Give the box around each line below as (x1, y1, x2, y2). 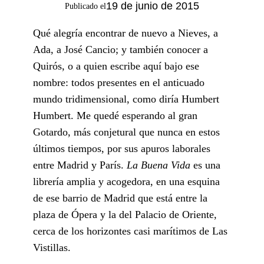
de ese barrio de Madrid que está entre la (33, 192, 207, 204)
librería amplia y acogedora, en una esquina (33, 175, 220, 187)
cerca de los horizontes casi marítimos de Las (33, 225, 227, 237)
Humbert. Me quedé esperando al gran (33, 109, 197, 121)
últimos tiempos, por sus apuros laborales (33, 142, 210, 154)
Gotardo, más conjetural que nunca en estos (33, 126, 220, 138)
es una (193, 159, 220, 171)
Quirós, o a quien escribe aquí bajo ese (33, 60, 199, 72)
